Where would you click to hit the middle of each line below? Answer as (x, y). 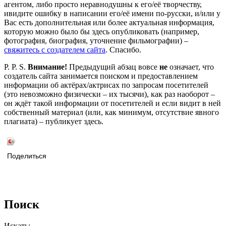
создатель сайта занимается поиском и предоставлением (101, 76)
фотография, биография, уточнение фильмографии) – (96, 41)
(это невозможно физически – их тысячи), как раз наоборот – (109, 94)
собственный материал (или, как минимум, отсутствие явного (111, 112)
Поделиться (27, 156)
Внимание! (47, 67)
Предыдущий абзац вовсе (113, 67)
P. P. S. (16, 67)
